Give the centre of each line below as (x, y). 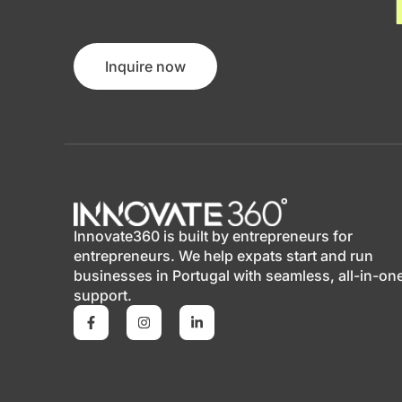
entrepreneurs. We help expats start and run (223, 256)
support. (103, 296)
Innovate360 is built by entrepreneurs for (213, 236)
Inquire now (145, 67)
